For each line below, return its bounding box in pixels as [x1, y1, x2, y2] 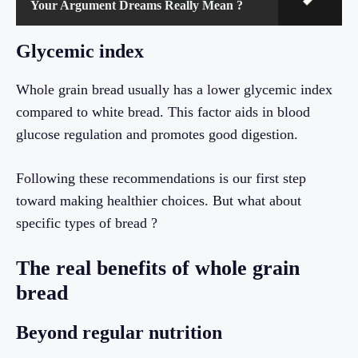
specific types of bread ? [16, 215, 157, 232]
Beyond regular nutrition [16, 322, 222, 344]
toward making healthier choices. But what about [16, 193, 301, 209]
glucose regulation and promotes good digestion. [16, 126, 298, 143]
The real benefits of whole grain [16, 257, 300, 280]
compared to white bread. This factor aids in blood [16, 104, 310, 121]
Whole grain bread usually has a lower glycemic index [16, 82, 332, 98]
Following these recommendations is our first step [16, 170, 306, 187]
